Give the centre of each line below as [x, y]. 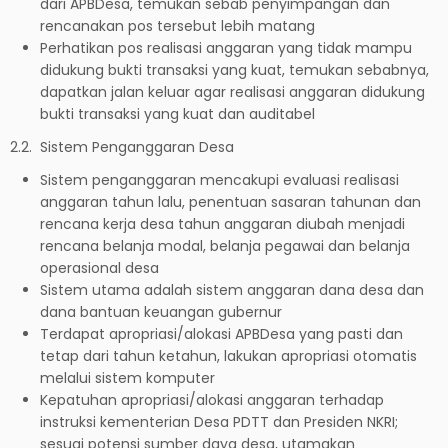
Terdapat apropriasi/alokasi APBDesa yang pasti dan [221, 333]
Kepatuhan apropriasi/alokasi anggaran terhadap [212, 399]
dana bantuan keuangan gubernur [161, 311]
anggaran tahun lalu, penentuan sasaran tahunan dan [230, 201]
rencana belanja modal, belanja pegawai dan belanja [225, 245]
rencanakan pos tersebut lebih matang [177, 25]
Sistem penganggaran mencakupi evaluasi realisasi [219, 179]
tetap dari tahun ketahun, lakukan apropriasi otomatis [228, 355]
